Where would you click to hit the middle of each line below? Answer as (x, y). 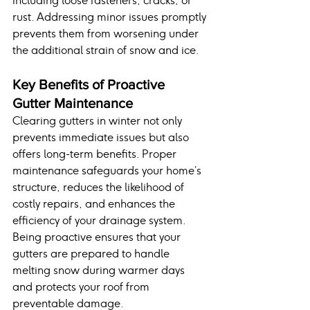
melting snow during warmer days (100, 271)
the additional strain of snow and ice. (106, 51)
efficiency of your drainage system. (100, 221)
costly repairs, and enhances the (95, 204)
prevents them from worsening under (107, 34)
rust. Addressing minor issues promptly (111, 17)
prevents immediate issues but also (102, 138)
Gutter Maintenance (73, 103)
